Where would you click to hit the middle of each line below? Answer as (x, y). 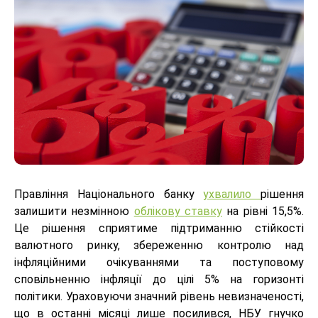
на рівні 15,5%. (263, 212)
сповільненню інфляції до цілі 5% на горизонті (159, 280)
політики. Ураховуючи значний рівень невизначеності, (159, 297)
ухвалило (232, 194)
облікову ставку (178, 212)
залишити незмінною (74, 212)
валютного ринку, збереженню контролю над (159, 246)
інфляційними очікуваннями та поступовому (159, 263)
